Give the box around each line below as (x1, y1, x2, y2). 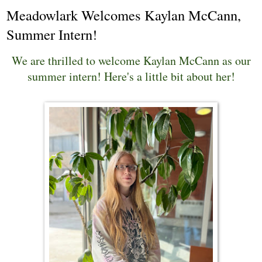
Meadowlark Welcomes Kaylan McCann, (6, 5, 241, 25)
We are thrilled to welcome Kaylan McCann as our (11, 53, 251, 69)
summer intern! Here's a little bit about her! (27, 68, 235, 85)
